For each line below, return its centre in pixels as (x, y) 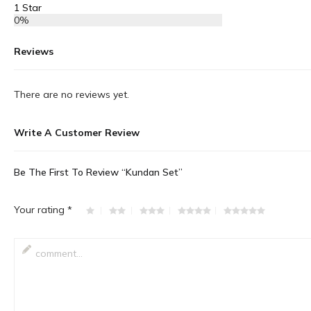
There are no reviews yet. (72, 94)
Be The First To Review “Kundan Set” (98, 172)
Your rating (41, 210)
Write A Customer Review (77, 133)
